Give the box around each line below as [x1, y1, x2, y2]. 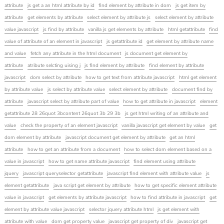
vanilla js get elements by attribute [88, 26, 164, 33]
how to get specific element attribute [134, 182, 217, 189]
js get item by [175, 2, 205, 9]
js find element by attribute [84, 62, 145, 69]
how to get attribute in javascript [123, 98, 196, 105]
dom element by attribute [4, 134, 61, 141]
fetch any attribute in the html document [30, 50, 121, 57]
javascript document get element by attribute [65, 134, 165, 141]
